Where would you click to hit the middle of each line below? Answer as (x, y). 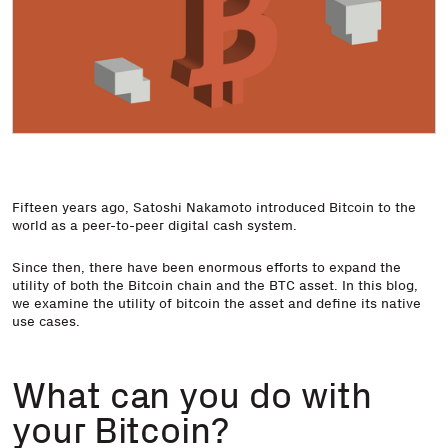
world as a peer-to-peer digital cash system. (154, 224)
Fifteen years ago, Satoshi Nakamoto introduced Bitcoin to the (214, 206)
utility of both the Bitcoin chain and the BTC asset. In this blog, (215, 284)
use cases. (46, 320)
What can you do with (192, 395)
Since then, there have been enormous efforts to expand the (206, 266)
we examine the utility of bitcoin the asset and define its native (216, 302)
